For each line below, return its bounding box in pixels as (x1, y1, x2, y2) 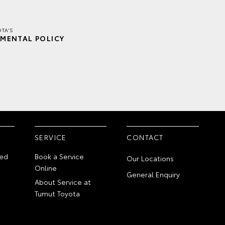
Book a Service (35, 151, 84, 161)
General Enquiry (127, 169, 180, 179)
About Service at (35, 176, 91, 187)
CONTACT (127, 132, 164, 142)
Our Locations (127, 153, 174, 163)
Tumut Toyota (35, 188, 80, 198)
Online (35, 162, 57, 173)
